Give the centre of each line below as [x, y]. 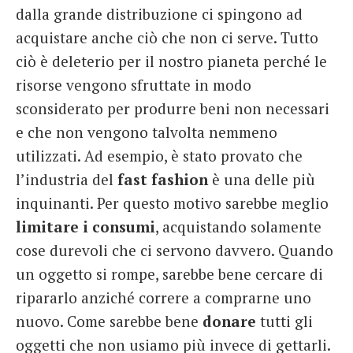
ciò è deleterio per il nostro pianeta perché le [171, 61]
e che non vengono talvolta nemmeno [147, 132]
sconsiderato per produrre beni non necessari [173, 108]
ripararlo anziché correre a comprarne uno [163, 297]
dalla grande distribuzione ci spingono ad [159, 13]
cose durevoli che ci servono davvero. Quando [175, 250]
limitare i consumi [85, 226]
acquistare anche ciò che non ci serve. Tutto [167, 37]
